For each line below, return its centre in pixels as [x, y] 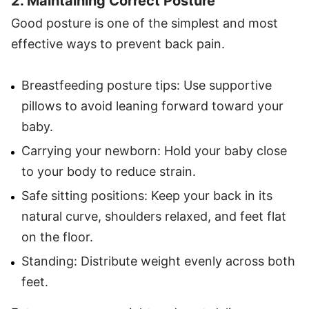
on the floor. [57, 237]
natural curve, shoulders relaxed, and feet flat [154, 216]
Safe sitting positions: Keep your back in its [147, 195]
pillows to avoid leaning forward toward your [152, 106]
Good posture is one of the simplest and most [144, 23]
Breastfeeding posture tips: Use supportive [147, 85]
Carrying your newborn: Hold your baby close [154, 150]
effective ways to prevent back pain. [118, 43]
